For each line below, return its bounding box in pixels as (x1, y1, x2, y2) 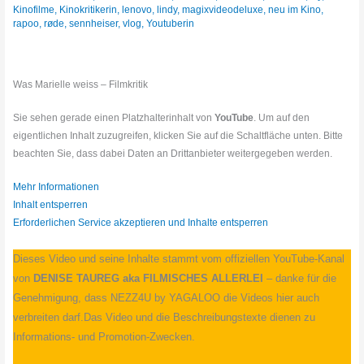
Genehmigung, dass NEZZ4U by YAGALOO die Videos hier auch (13, 292, 320, 305)
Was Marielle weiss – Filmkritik (13, 79, 149, 91)
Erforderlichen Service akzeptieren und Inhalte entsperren (13, 217, 269, 229)
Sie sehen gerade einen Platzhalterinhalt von (13, 112, 215, 124)
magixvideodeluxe (182, 3, 264, 15)
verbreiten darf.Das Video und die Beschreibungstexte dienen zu (13, 311, 316, 324)
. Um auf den (253, 112, 310, 124)
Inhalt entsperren (13, 199, 89, 211)
